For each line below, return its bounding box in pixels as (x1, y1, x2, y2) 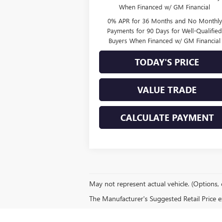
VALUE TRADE (137, 83, 197, 96)
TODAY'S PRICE (135, 55, 200, 68)
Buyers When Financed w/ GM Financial (109, 36, 221, 45)
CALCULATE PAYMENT (120, 111, 214, 123)
